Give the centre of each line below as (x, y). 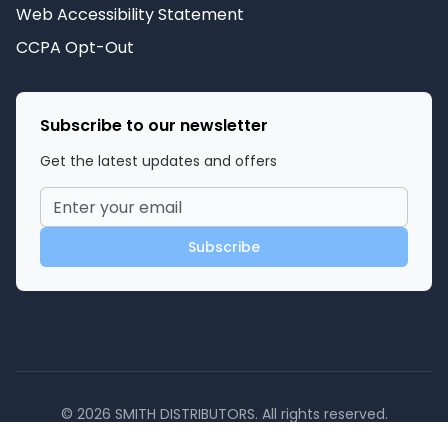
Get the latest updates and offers (158, 161)
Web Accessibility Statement (130, 14)
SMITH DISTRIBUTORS (184, 414)
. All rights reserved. (321, 414)
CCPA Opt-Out (75, 47)
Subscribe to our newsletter (154, 125)
